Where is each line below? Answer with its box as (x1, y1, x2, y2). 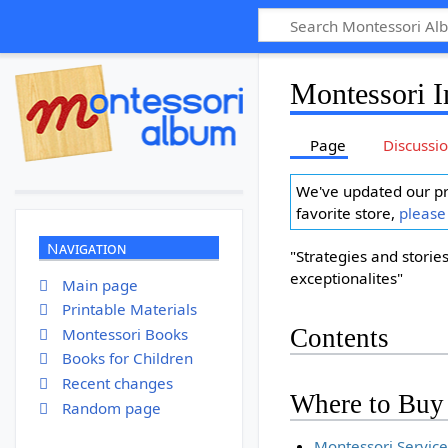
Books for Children (61, 348, 193, 369)
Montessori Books (61, 323, 188, 344)
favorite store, (295, 202, 399, 223)
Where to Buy (289, 389, 444, 420)
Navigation (46, 238, 126, 259)
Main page (61, 274, 138, 295)
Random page (61, 397, 161, 418)
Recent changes (61, 373, 173, 394)
